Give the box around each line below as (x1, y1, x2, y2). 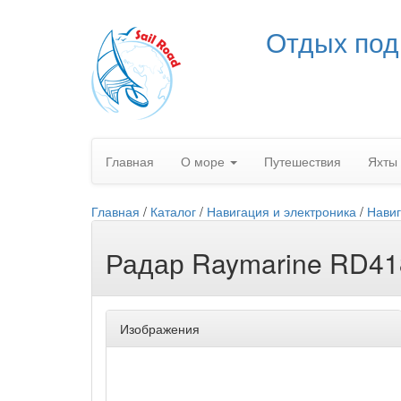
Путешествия (264, 152, 341, 170)
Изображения (120, 320, 200, 337)
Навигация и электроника (207, 202, 356, 220)
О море (181, 152, 228, 170)
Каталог (150, 202, 196, 220)
